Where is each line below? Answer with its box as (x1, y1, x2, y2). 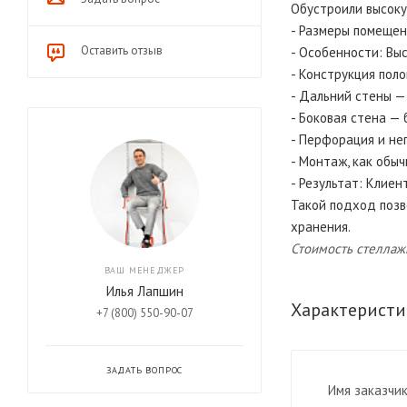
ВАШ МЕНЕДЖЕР (104, 264, 185, 277)
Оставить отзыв (81, 43, 163, 59)
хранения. (291, 218, 351, 236)
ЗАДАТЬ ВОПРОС (105, 364, 184, 377)
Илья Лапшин (105, 283, 184, 301)
